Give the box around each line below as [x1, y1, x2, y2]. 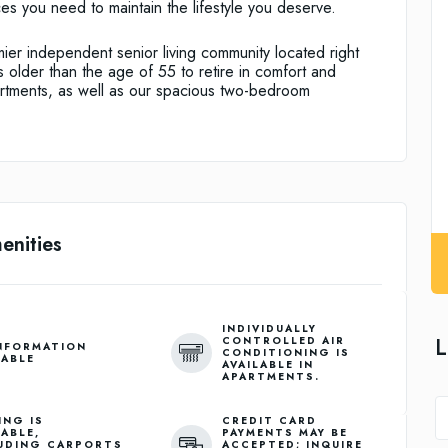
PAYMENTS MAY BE [221, 425, 348, 441]
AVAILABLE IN [221, 357, 314, 373]
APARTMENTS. [221, 369, 320, 385]
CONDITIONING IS [221, 345, 350, 361]
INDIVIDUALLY [221, 321, 317, 337]
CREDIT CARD [221, 413, 317, 429]
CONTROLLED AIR [221, 333, 345, 349]
